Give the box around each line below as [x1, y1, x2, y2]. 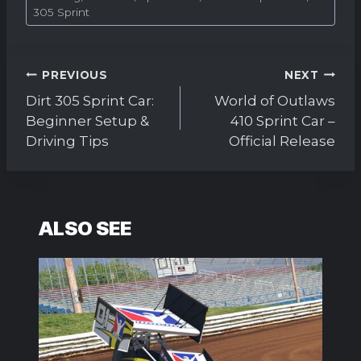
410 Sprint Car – [230, 113, 335, 130]
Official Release [229, 133, 335, 150]
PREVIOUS [42, 68, 108, 81]
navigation [25, 80, 129, 104]
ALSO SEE [39, 216, 131, 240]
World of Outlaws [214, 93, 335, 110]
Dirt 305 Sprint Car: [26, 93, 154, 110]
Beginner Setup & [26, 113, 149, 130]
